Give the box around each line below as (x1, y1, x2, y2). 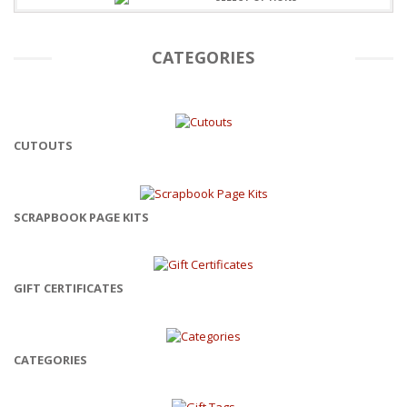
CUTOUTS (14, 137, 73, 154)
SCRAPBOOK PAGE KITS (14, 208, 149, 225)
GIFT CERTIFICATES (14, 280, 124, 297)
